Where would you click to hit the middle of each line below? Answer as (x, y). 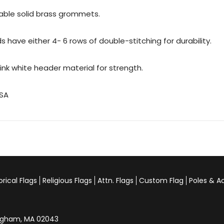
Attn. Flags (115, 180)
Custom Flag (161, 180)
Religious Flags (67, 180)
